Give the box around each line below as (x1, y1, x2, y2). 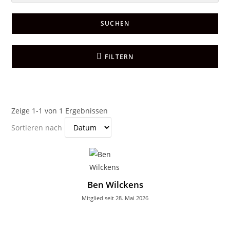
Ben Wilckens (87, 179, 143, 190)
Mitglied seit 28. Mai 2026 (82, 194, 148, 202)
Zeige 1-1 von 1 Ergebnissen (11, 106, 108, 116)
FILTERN (104, 52, 134, 61)
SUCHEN (100, 19, 130, 28)
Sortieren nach (11, 122, 63, 132)
